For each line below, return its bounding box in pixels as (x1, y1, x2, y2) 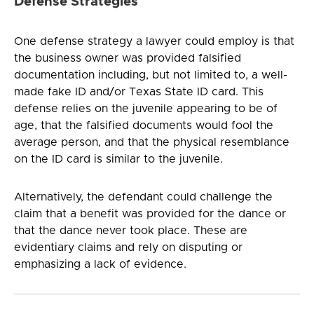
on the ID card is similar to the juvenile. (14, 153, 223, 165)
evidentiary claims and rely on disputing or (14, 241, 243, 253)
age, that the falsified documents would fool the (14, 119, 273, 131)
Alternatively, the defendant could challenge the (14, 191, 273, 203)
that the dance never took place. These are (14, 224, 247, 236)
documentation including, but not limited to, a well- (14, 69, 287, 81)
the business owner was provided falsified (14, 52, 241, 64)
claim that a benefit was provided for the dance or (14, 207, 286, 219)
